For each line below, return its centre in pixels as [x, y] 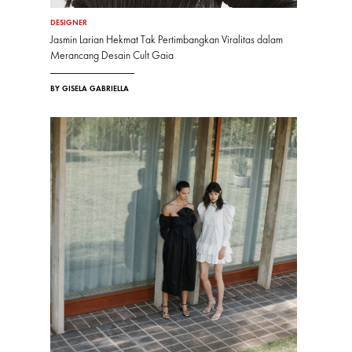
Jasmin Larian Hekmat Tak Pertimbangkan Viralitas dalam [167, 40]
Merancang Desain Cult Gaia [112, 55]
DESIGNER [69, 22]
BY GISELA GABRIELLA [90, 88]
